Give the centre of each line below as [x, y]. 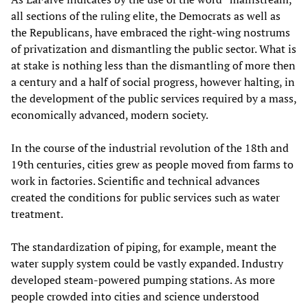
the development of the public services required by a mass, [154, 98]
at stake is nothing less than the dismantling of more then [153, 65]
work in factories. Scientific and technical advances [135, 180]
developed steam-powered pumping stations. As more [143, 279]
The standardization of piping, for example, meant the [144, 246]
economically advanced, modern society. [110, 114]
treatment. [37, 213]
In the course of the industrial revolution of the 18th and [150, 147]
